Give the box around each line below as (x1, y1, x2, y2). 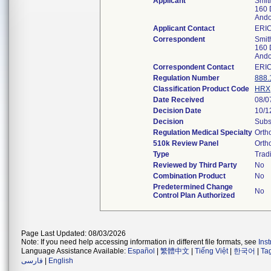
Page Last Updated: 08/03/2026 (21, 229, 126, 238)
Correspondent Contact (153, 63, 234, 71)
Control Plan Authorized (153, 191, 235, 200)
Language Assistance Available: (21, 247, 128, 255)
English (48, 256, 73, 265)
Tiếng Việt (195, 247, 228, 255)
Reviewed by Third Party (153, 161, 237, 169)
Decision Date (153, 106, 201, 115)
